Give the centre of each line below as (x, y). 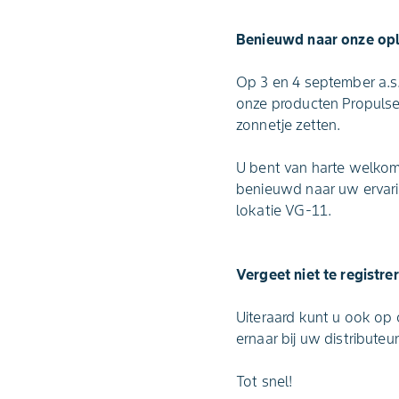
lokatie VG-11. (284, 211)
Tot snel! (265, 382)
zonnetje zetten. (289, 125)
